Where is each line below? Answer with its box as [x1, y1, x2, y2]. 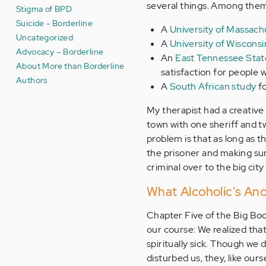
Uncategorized [16, 31, 74, 43]
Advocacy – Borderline [16, 46, 104, 57]
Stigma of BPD [16, 3, 72, 14]
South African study [167, 80, 256, 93]
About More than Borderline [16, 60, 125, 71]
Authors [16, 74, 47, 85]
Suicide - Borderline [16, 17, 93, 28]
